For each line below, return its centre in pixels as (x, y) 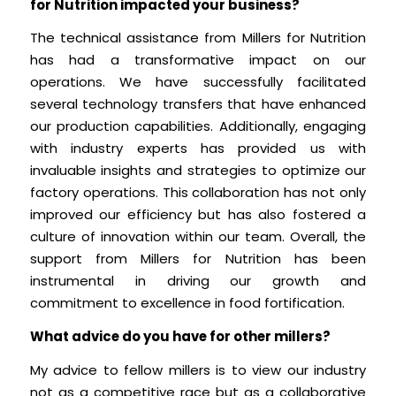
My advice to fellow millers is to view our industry (198, 369)
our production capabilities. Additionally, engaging (198, 126)
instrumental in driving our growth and (198, 281)
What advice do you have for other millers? (180, 337)
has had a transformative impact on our (198, 60)
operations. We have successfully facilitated (198, 82)
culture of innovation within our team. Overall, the (198, 237)
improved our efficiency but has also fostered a (198, 215)
